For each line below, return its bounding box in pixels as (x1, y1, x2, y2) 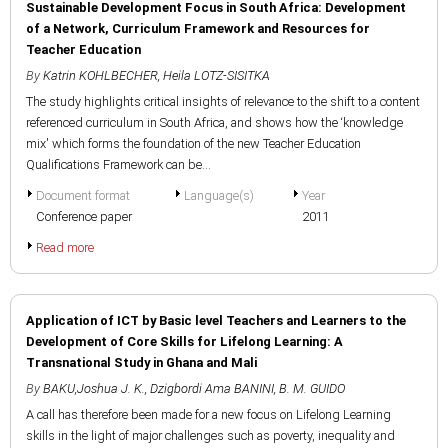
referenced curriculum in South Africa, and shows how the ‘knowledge (26, 115, 403, 130)
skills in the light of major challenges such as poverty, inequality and (26, 428, 395, 443)
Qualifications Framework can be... (26, 157, 211, 172)
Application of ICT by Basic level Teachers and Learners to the (26, 313, 406, 328)
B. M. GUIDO (279, 381, 345, 396)
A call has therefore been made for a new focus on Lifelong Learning (26, 407, 391, 422)
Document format (36, 188, 130, 203)
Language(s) (184, 188, 254, 203)
